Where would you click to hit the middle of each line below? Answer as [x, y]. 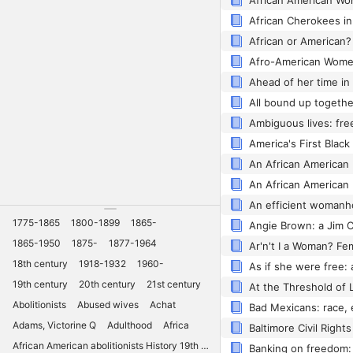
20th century [107, 284]
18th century [40, 263]
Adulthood [130, 325]
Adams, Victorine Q [54, 325]
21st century [174, 284]
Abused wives [108, 304]
